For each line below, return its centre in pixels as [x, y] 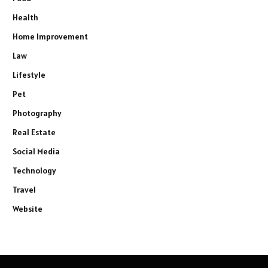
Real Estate [34, 133]
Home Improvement [50, 37]
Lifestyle [29, 75]
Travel [24, 190]
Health [25, 18]
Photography [37, 113]
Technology [34, 171]
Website [28, 209]
